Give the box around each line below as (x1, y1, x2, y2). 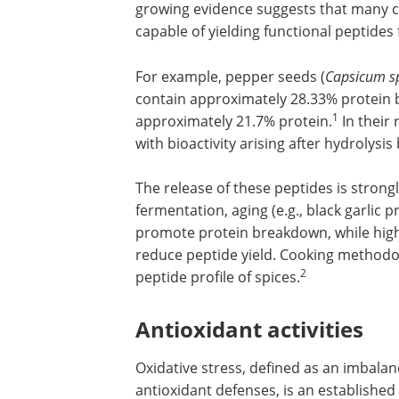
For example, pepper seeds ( (135, 66, 325, 86)
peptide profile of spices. (135, 266, 300, 287)
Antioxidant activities (135, 313, 363, 344)
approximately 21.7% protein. (135, 110, 332, 131)
